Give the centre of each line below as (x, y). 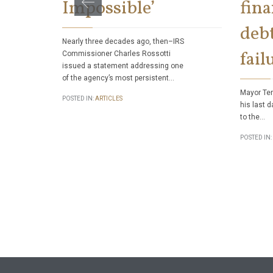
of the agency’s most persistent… (118, 78)
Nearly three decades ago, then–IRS (123, 41)
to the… (253, 117)
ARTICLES (109, 99)
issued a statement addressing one (123, 66)
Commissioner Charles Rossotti (116, 53)
